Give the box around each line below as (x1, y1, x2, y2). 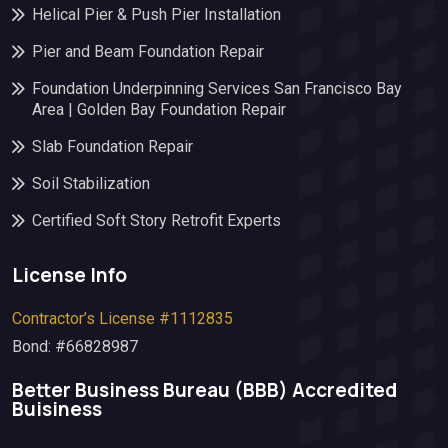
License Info (12, 261, 127, 288)
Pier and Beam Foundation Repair (32, 41, 264, 61)
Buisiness (12, 395, 102, 422)
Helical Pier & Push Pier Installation (32, 4, 281, 24)
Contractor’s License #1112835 (12, 308, 233, 328)
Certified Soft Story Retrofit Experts (32, 210, 281, 230)
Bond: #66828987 (12, 336, 138, 356)
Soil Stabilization (32, 173, 150, 193)
